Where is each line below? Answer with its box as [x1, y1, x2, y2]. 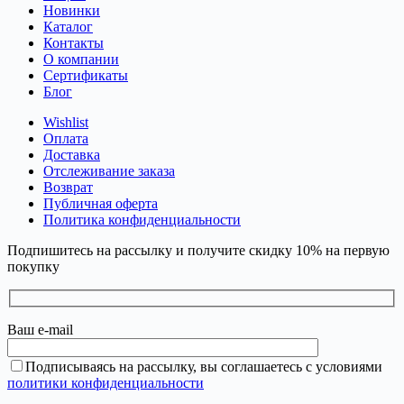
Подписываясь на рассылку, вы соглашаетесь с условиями [25, 358, 382, 374]
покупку [7, 259, 60, 275]
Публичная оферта [43, 196, 158, 212]
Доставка [43, 147, 100, 163]
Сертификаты [43, 68, 128, 84]
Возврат [43, 179, 93, 196]
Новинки [43, 3, 100, 19]
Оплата [43, 131, 88, 147]
